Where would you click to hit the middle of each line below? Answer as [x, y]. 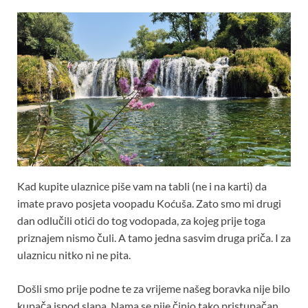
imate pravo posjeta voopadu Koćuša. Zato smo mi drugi [149, 203]
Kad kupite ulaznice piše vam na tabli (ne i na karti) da [142, 186]
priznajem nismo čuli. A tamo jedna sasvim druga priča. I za [154, 238]
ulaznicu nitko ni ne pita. [74, 255]
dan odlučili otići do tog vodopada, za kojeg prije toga [141, 221]
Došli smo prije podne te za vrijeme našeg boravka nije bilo [154, 289]
